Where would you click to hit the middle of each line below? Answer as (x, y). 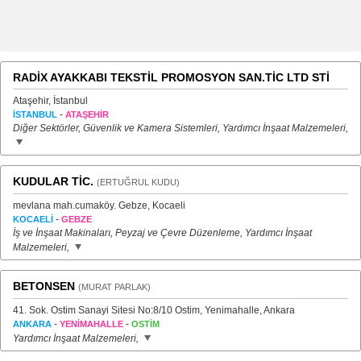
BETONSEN (44, 286)
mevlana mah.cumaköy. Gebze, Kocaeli (99, 205)
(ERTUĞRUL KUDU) (138, 182)
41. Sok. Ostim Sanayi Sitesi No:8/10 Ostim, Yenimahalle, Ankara (154, 310)
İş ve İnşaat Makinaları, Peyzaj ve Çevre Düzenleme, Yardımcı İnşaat (162, 233)
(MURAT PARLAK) (114, 287)
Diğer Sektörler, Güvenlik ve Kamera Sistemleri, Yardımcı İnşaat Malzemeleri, (180, 128)
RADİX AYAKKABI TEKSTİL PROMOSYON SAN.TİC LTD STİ (171, 77)
